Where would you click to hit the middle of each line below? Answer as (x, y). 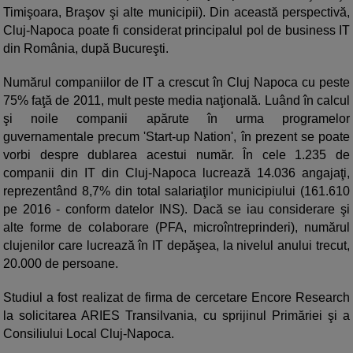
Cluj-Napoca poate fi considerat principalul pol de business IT (176, 31)
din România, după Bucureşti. (86, 49)
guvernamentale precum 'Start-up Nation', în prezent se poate (176, 137)
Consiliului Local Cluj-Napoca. (89, 334)
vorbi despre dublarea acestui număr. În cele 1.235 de (176, 155)
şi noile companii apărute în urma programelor (176, 119)
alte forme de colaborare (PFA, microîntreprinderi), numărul (176, 228)
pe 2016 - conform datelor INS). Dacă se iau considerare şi (176, 210)
